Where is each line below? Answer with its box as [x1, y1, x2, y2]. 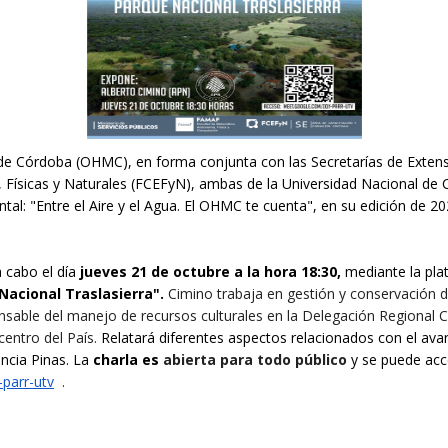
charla [93, 349, 138, 369]
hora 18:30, [260, 261, 345, 281]
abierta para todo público [159, 349, 351, 369]
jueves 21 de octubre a [76, 261, 247, 281]
